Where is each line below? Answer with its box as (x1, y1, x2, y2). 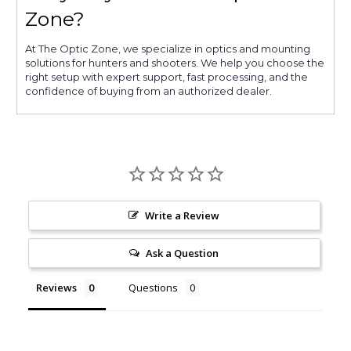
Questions (128, 280, 178, 295)
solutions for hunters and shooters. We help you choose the (25, 56, 324, 69)
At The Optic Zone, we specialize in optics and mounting (25, 42, 310, 55)
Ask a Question (146, 245, 219, 260)
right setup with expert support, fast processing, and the (25, 70, 308, 83)
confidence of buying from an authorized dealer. (25, 84, 272, 97)
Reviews (36, 280, 77, 295)
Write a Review (145, 208, 220, 223)
